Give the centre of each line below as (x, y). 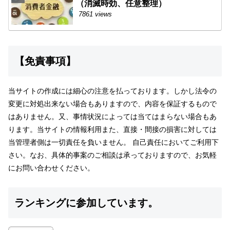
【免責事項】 (45, 61)
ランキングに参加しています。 (86, 203)
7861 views (95, 14)
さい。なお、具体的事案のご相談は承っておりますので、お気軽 (112, 155)
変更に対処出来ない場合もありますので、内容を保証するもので (112, 104)
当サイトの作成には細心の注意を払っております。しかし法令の (112, 91)
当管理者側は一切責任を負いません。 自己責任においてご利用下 (113, 142)
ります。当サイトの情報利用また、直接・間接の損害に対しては (112, 130)
